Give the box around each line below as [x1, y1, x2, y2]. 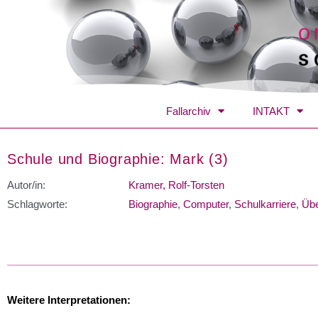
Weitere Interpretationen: [7, 293, 131, 306]
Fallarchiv [166, 104, 211, 117]
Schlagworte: [7, 197, 67, 210]
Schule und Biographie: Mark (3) [7, 150, 229, 167]
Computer [183, 197, 229, 210]
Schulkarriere [234, 197, 296, 210]
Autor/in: [7, 178, 45, 191]
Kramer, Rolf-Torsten [128, 178, 224, 191]
